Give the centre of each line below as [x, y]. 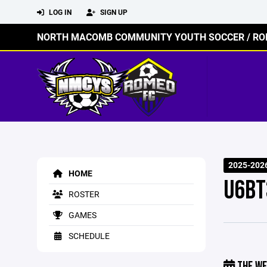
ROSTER [83, 194]
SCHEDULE [88, 236]
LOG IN [59, 12]
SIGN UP [113, 12]
